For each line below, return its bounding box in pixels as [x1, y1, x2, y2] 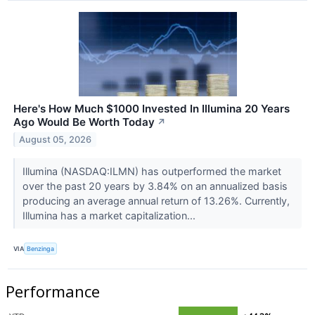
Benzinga [27, 244, 55, 252]
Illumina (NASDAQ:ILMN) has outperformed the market [22, 165, 281, 178]
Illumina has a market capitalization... [22, 210, 198, 222]
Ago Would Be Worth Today [13, 115, 155, 129]
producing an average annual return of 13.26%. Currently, [22, 195, 290, 207]
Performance [6, 281, 100, 302]
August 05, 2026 [19, 134, 92, 146]
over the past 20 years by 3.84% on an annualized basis [22, 180, 288, 193]
